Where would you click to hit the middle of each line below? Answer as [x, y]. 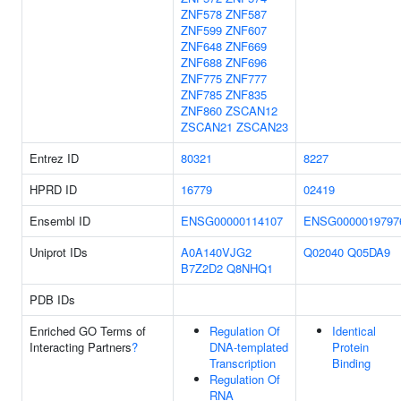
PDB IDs [52, 299]
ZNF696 [246, 62]
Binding [351, 363]
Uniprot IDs [59, 252]
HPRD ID [53, 189]
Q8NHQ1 [250, 268]
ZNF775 [201, 78]
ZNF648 [201, 46]
